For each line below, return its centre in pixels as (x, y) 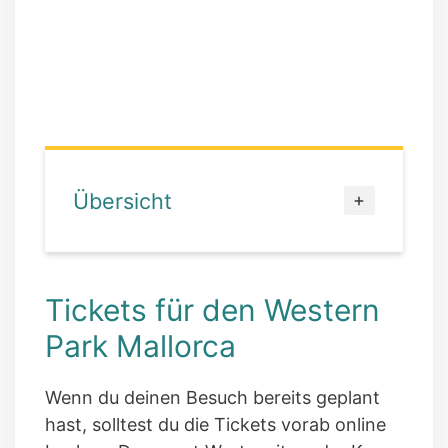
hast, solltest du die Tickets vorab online (215, 424)
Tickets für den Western (212, 309)
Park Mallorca (140, 345)
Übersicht (122, 200)
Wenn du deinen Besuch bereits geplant (212, 397)
